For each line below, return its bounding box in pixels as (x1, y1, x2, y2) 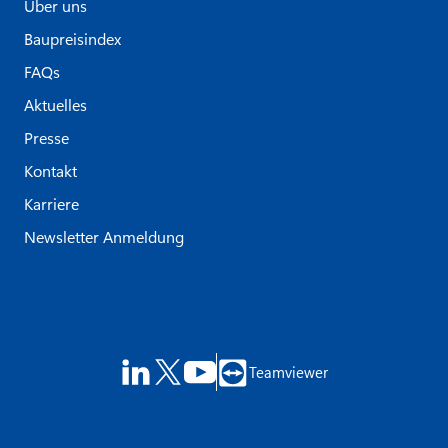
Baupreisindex (24, 27, 121, 49)
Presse (24, 126, 69, 148)
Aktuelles (24, 93, 87, 115)
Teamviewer (249, 362, 329, 383)
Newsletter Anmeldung (24, 225, 184, 247)
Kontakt (24, 159, 77, 181)
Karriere (24, 192, 79, 214)
